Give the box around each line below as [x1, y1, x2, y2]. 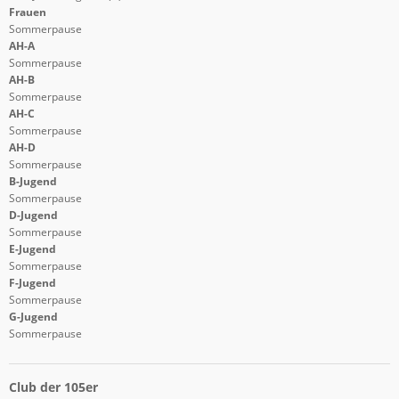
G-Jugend [8, 308, 58, 324]
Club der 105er [8, 378, 98, 395]
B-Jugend [8, 173, 57, 189]
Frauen [8, 4, 46, 20]
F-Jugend [8, 274, 56, 290]
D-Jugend [8, 207, 58, 223]
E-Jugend [8, 240, 56, 256]
